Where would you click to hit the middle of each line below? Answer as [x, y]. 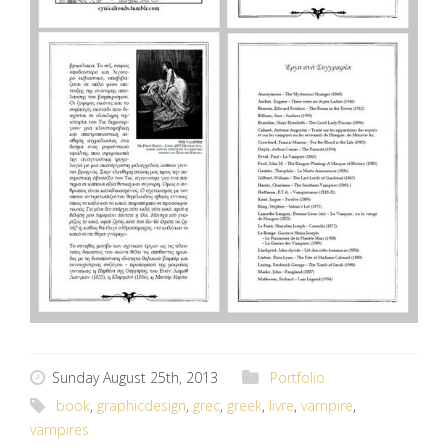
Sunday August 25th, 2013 [135, 377]
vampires [59, 429]
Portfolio [297, 377]
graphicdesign [141, 405]
